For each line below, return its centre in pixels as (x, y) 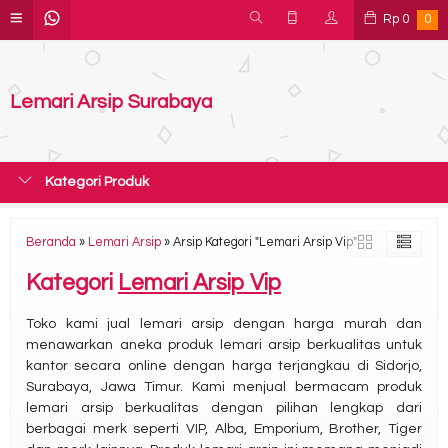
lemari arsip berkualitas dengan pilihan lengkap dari (224, 408)
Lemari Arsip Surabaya (111, 101)
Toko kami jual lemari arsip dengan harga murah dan (224, 324)
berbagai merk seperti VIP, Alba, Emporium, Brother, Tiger (224, 429)
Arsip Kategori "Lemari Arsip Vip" (265, 242)
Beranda (51, 242)
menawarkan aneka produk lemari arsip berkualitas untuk (224, 345)
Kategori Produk (95, 182)
